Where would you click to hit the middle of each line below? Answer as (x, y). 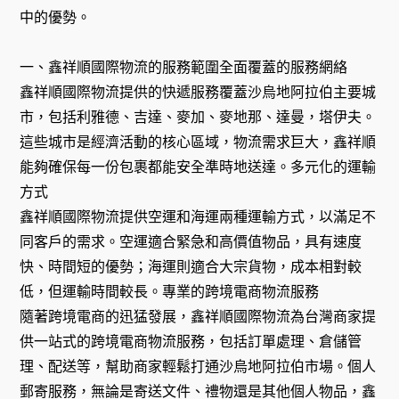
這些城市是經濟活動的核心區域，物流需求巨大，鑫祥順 (198, 142)
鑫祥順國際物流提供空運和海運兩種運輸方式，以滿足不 (198, 217)
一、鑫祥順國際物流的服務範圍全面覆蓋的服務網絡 (184, 68)
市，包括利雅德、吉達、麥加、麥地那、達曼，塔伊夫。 (198, 118)
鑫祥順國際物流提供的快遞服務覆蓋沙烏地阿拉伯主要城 (198, 93)
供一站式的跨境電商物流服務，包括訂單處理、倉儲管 (191, 342)
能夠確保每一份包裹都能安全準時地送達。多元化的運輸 (198, 167)
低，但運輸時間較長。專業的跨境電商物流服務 (170, 292)
